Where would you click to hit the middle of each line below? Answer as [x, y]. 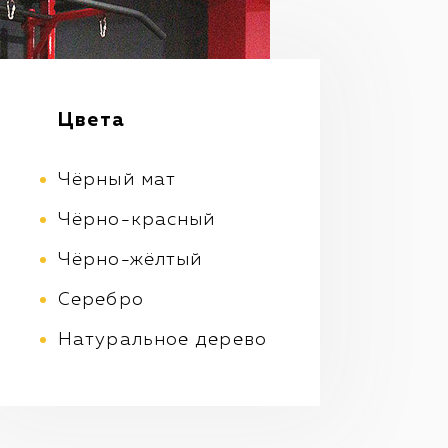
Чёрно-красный [137, 220]
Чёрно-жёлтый [130, 260]
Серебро [101, 300]
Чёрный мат [117, 180]
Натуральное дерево [162, 340]
